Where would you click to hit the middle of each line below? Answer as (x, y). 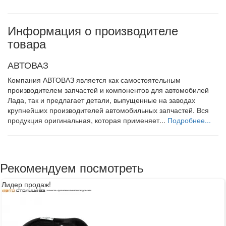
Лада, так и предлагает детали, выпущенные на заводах (101, 100)
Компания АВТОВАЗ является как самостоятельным (94, 79)
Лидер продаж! (26, 184)
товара (27, 43)
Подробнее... (189, 120)
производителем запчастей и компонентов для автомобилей (108, 90)
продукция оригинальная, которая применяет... (88, 120)
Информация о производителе (93, 30)
